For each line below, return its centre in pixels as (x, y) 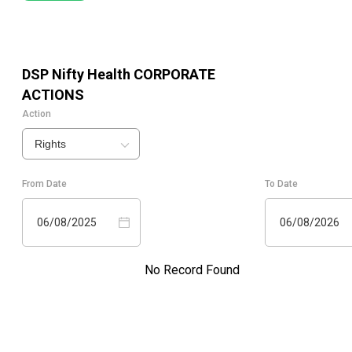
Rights (50, 144)
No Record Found (192, 270)
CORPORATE (173, 75)
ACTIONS (53, 95)
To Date (281, 184)
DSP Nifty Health (76, 75)
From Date (44, 184)
